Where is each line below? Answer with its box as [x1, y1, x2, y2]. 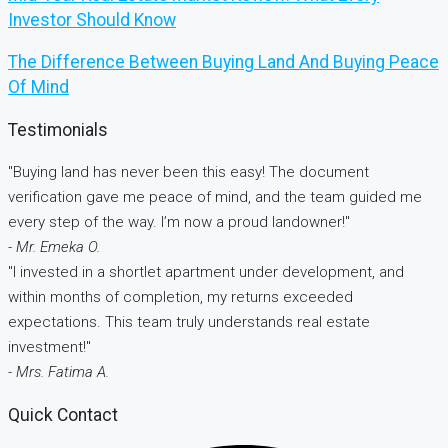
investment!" [8, 338, 91, 357]
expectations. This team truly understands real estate [8, 313, 370, 332]
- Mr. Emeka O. [8, 238, 100, 257]
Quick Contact [8, 404, 118, 425]
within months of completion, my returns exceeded [8, 288, 353, 307]
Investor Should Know [8, 9, 176, 30]
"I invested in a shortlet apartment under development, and [8, 263, 404, 282]
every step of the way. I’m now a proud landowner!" [8, 213, 350, 232]
